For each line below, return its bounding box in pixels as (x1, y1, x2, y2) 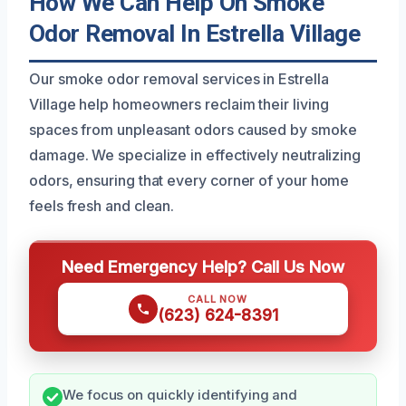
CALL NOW (188, 293, 247, 306)
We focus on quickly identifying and (63, 387, 298, 404)
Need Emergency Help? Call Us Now (62, 256, 344, 277)
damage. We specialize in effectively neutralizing (29, 146, 362, 165)
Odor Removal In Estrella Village (29, 20, 361, 48)
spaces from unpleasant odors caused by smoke (29, 121, 357, 140)
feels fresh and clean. (29, 197, 175, 216)
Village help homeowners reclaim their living (29, 95, 329, 114)
